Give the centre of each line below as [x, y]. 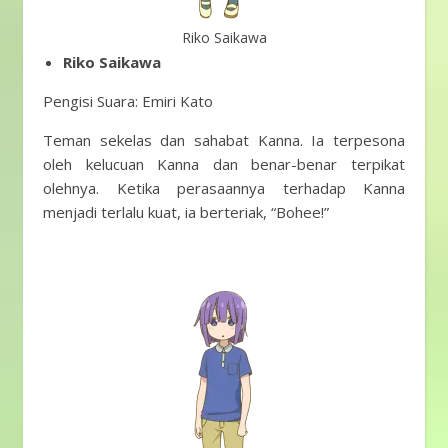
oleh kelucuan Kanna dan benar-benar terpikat [224, 164]
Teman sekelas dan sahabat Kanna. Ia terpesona [224, 140]
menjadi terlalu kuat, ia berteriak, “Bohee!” [186, 212]
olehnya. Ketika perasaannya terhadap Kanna [224, 188]
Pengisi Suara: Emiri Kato [128, 101]
